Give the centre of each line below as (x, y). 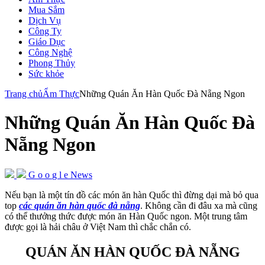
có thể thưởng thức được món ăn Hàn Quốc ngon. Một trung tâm (126, 216)
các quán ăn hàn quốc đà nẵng (80, 205)
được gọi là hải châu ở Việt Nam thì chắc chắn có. (98, 227)
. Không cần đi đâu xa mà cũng (199, 205)
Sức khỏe (46, 74)
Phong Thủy (52, 63)
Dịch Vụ (45, 20)
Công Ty (45, 31)
